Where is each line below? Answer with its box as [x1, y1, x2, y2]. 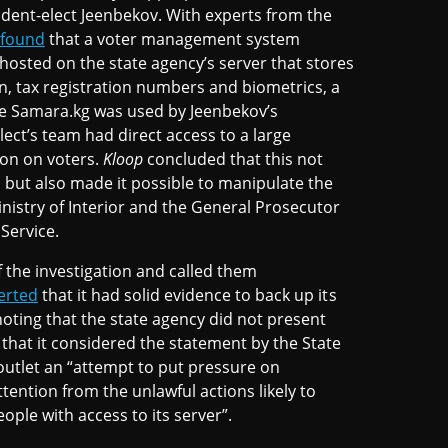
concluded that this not [143, 148, 324, 171]
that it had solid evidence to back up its [37, 284, 337, 307]
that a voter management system [44, 28, 301, 51]
